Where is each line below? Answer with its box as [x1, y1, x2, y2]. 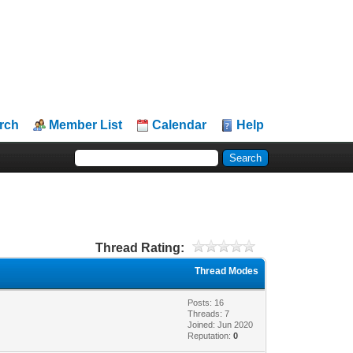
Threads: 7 [188, 308, 230, 318]
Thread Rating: [95, 240, 184, 255]
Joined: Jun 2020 [188, 319, 254, 329]
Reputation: [188, 330, 234, 340]
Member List [49, 118, 123, 132]
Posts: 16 [188, 297, 225, 307]
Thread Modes [195, 265, 259, 277]
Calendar [152, 118, 207, 132]
